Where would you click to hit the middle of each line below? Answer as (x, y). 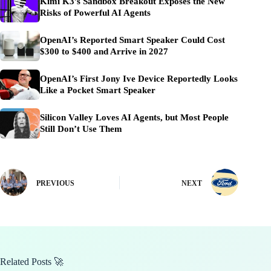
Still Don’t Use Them (81, 129)
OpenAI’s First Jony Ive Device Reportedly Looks (139, 79)
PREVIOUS (55, 183)
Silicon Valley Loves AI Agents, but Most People (134, 118)
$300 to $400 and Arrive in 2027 (104, 52)
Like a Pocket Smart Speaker (98, 90)
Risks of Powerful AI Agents (95, 13)
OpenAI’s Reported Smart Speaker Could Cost (132, 40)
